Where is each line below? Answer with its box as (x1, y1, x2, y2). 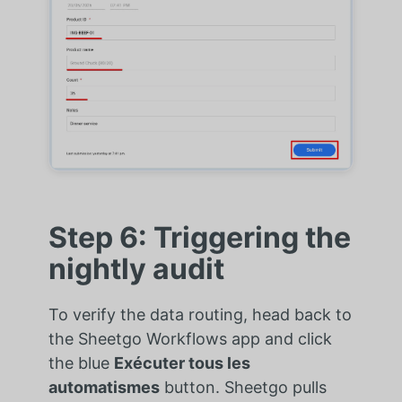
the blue (48, 353, 114, 372)
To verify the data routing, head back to (48, 304, 352, 324)
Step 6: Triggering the (48, 219, 351, 255)
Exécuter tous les (113, 353, 250, 372)
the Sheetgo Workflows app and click (48, 328, 332, 348)
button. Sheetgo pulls (159, 377, 327, 397)
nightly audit (48, 250, 224, 286)
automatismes (48, 377, 160, 397)
